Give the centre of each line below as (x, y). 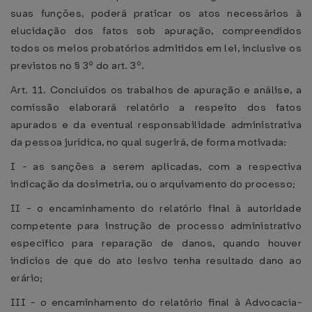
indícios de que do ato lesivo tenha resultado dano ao (156, 260)
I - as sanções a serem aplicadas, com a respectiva (156, 166)
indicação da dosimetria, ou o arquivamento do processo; (153, 184)
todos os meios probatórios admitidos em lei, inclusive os (156, 48)
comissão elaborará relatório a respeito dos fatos (156, 107)
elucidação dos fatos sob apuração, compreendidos (156, 31)
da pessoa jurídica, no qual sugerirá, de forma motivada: (149, 142)
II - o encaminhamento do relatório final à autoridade (156, 208)
